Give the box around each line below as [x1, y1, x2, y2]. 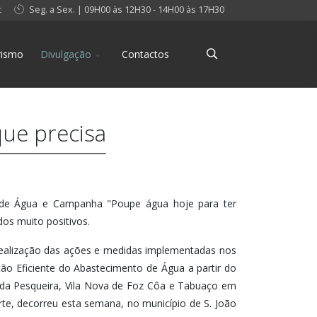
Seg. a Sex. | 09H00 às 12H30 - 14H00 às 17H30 [27, 4, 224, 16]
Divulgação [40, 47, 91, 61]
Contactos [122, 47, 169, 61]
